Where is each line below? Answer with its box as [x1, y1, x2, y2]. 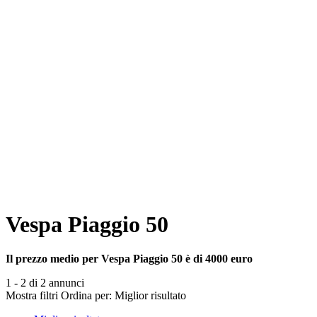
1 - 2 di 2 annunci [6, 276, 84, 289]
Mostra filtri [6, 289, 58, 301]
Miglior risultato [115, 289, 186, 301]
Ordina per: [61, 289, 112, 301]
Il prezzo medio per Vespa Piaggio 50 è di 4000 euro [6, 252, 253, 265]
